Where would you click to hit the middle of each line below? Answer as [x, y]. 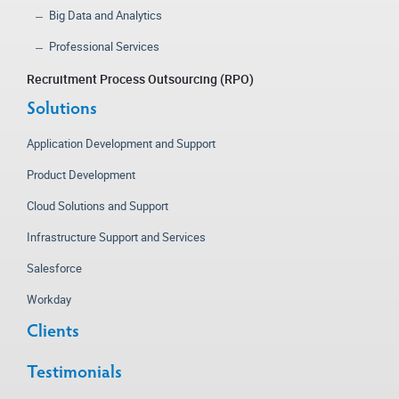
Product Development [81, 174]
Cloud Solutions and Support [98, 205]
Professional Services [104, 46]
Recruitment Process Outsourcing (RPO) [140, 78]
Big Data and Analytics [106, 15]
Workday [49, 299]
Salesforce [54, 268]
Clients [53, 332]
